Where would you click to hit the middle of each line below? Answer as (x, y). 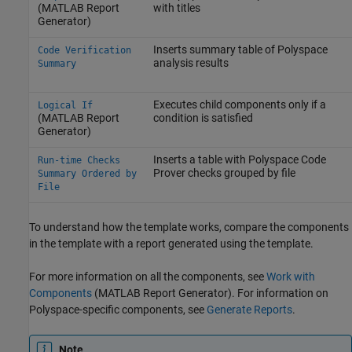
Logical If (65, 106)
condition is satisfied (203, 118)
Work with (291, 277)
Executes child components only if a (239, 105)
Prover (169, 173)
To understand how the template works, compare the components (189, 227)
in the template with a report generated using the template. (171, 244)
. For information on (280, 293)
